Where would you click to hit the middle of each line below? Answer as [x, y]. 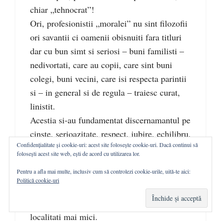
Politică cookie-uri [38, 180]
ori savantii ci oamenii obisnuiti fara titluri [106, 37]
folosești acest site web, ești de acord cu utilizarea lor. [78, 153]
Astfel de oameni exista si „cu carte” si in [104, 203]
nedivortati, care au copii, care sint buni [101, 64]
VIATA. [45, 189]
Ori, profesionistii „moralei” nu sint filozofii [109, 23]
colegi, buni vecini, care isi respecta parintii [108, 78]
